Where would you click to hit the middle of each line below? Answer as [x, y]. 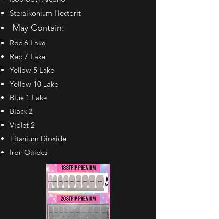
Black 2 [21, 111]
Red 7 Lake [28, 56]
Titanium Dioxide [38, 139]
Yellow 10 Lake [34, 84]
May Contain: [37, 28]
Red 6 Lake [28, 43]
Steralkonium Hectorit [45, 13]
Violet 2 [22, 125]
